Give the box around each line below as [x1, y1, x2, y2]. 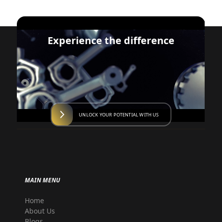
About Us [25, 206, 55, 216]
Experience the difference [48, 34, 174, 48]
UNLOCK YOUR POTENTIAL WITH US [79, 111, 159, 118]
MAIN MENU [25, 175, 60, 184]
